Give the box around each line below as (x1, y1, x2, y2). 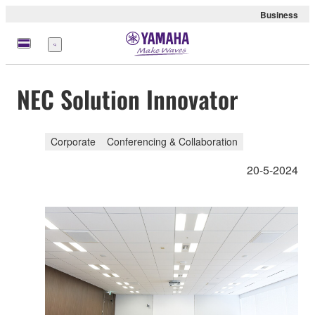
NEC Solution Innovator (17, 81, 238, 117)
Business (260, 8, 298, 21)
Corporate (51, 134, 96, 148)
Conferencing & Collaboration (107, 134, 238, 148)
